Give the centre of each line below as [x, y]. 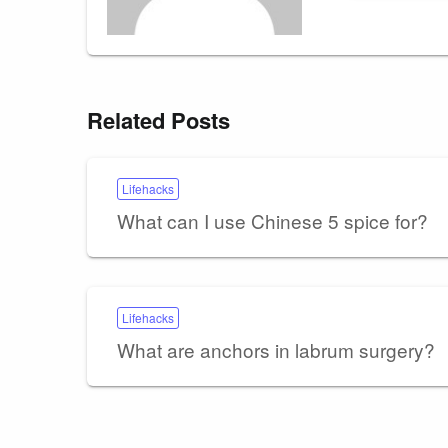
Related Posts [158, 119]
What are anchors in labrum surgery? [276, 349]
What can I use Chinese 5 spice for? [272, 220]
